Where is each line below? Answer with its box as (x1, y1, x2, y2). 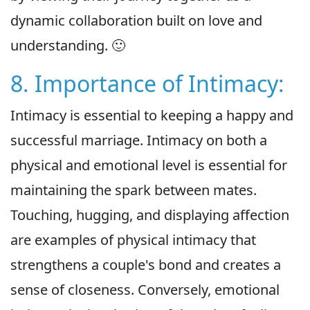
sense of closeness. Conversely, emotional (10, 280, 280, 300)
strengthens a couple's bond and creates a (10, 255, 281, 275)
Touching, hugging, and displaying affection (10, 206, 289, 225)
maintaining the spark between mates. (10, 181, 257, 200)
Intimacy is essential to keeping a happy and (10, 106, 293, 125)
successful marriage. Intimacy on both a (10, 131, 267, 150)
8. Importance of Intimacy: (10, 69, 284, 99)
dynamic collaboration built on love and (10, 11, 262, 30)
